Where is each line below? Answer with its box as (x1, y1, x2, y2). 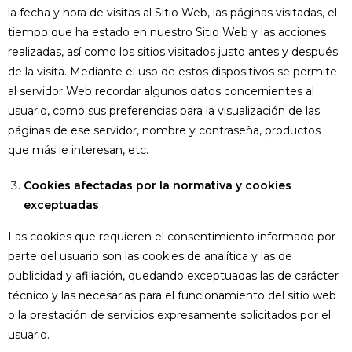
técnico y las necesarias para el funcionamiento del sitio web (8, 288, 336, 302)
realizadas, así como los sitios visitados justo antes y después (8, 45, 338, 59)
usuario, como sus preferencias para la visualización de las (8, 104, 320, 118)
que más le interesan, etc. (8, 143, 148, 157)
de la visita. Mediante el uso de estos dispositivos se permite (8, 64, 337, 79)
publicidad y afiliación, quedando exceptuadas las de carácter (8, 269, 339, 283)
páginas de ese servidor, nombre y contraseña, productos (8, 123, 321, 137)
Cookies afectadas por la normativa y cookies (24, 178, 291, 192)
